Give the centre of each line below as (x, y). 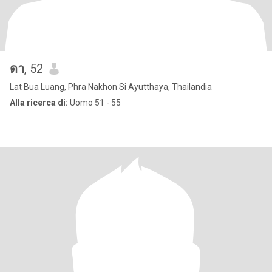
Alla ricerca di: (39, 103)
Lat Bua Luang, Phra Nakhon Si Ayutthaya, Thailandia (111, 87)
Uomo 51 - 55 (94, 103)
